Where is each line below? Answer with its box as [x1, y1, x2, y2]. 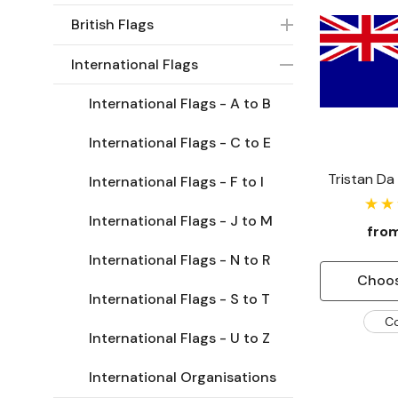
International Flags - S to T [89, 290, 270, 308]
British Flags [71, 15, 154, 34]
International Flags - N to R [89, 251, 271, 269]
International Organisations [89, 368, 276, 386]
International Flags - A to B [89, 94, 271, 113]
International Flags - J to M [89, 211, 273, 230]
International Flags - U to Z [89, 329, 270, 347]
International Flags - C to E [89, 133, 271, 152]
